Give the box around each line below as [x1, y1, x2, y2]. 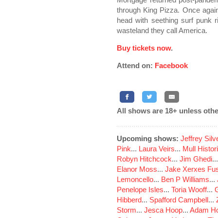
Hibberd [117, 196, 142, 204]
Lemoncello [117, 175, 153, 183]
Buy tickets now [117, 44, 171, 52]
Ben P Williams [161, 175, 209, 183]
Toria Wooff [171, 185, 207, 194]
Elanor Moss [117, 165, 157, 173]
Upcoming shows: [117, 134, 179, 143]
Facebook [155, 61, 188, 70]
